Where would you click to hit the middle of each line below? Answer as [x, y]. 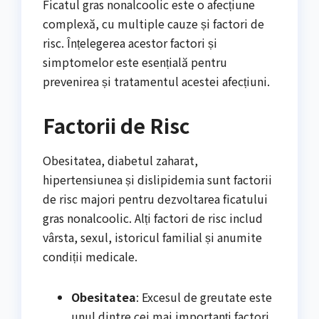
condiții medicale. [90, 256]
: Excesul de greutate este [204, 297]
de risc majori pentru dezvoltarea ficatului [155, 198]
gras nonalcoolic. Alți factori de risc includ [153, 218]
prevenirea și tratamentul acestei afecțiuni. [156, 81]
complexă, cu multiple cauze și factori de [153, 23]
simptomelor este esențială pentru [135, 62]
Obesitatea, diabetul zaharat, [120, 160]
